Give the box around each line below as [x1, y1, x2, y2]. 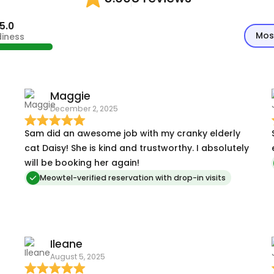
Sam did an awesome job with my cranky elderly [24, 127, 240, 139]
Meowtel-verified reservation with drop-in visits [40, 172, 226, 183]
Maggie [50, 89, 91, 104]
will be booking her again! [24, 156, 139, 169]
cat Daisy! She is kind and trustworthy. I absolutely [24, 141, 249, 154]
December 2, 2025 [50, 103, 118, 114]
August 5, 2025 [50, 251, 105, 262]
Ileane [50, 237, 83, 252]
